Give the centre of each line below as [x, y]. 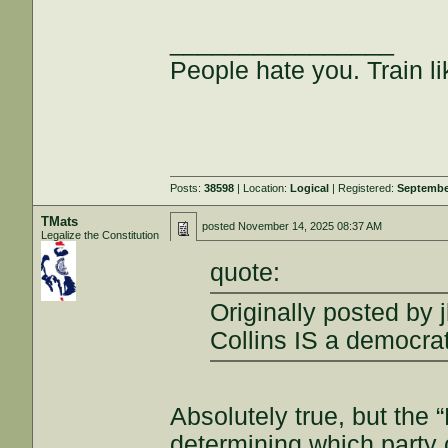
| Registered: [363, 188]
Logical [310, 188]
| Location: [262, 188]
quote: [245, 272]
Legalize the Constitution [100, 235]
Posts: [187, 188]
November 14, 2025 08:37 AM [310, 226]
